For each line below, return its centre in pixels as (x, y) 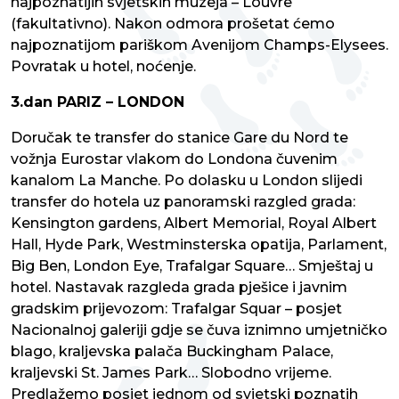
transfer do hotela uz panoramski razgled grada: (183, 202)
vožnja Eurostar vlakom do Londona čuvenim (174, 159)
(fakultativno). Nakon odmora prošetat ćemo (173, 24)
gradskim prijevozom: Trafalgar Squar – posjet (176, 309)
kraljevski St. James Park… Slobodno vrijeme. (171, 373)
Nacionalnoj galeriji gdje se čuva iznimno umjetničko (199, 330)
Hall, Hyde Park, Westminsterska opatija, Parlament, (199, 245)
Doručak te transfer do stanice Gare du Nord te (179, 138)
